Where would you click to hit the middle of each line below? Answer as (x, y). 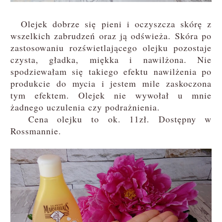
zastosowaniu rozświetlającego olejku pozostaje (111, 48)
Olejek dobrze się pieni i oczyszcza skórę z (111, 24)
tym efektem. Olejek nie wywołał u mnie (111, 95)
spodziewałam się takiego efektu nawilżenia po (111, 72)
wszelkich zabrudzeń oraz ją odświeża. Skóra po (111, 36)
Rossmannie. (36, 131)
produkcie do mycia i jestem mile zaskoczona (111, 83)
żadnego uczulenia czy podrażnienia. (85, 107)
